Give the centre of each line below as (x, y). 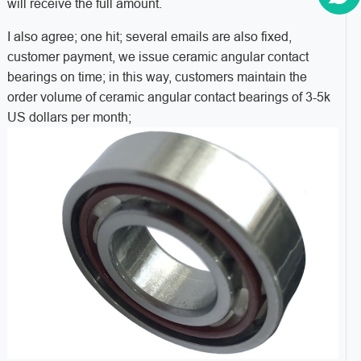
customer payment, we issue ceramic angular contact (158, 57)
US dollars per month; (69, 118)
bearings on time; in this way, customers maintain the (157, 77)
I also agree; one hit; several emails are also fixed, (149, 37)
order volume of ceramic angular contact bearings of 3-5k (168, 98)
